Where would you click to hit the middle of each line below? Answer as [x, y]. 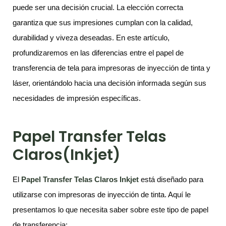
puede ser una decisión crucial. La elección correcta [98, 8]
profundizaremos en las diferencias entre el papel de [98, 53]
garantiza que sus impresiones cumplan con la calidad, [103, 23]
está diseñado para [171, 180]
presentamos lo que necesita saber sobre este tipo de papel [110, 210]
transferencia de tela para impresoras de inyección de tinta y [111, 68]
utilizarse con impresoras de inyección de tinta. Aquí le [102, 195]
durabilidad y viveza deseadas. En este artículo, [91, 38]
